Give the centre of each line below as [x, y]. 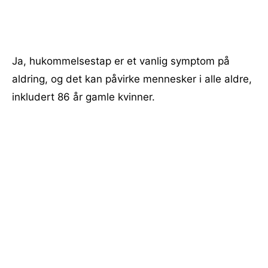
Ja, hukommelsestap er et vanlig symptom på [121, 61]
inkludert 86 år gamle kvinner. [83, 97]
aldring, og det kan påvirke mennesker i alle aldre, [132, 79]
